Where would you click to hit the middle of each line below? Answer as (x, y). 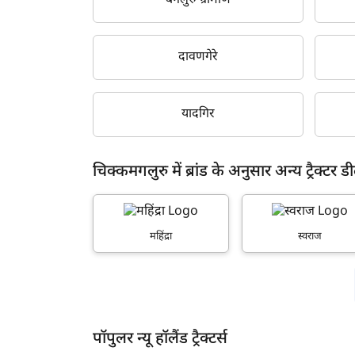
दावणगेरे (198, 57)
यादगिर (198, 114)
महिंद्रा (161, 236)
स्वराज (309, 236)
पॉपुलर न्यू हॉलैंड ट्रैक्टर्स (160, 339)
